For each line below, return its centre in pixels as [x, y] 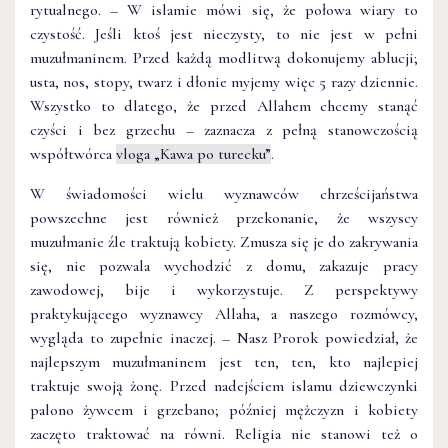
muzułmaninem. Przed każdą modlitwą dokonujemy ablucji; [224, 57]
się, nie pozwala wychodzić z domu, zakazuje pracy [224, 265]
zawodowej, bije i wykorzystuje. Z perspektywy [224, 289]
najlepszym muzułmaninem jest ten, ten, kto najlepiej [224, 361]
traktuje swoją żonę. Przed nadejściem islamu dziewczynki [224, 385]
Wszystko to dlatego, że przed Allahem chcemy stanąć [224, 105]
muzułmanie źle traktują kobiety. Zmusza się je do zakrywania [224, 241]
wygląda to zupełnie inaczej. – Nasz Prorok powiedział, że [224, 337]
